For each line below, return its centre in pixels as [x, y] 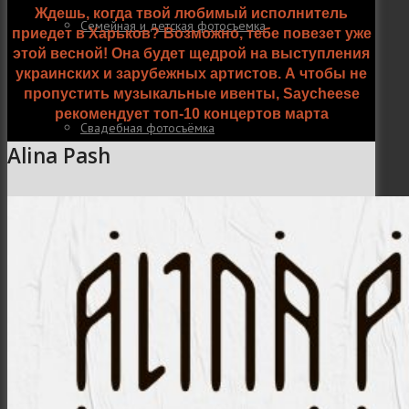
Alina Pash [59, 156]
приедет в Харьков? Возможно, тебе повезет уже [191, 34]
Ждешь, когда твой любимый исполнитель [192, 14]
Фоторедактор [122, 230]
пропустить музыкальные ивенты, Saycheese [191, 94]
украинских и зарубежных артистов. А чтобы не [192, 74]
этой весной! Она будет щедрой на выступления [192, 54]
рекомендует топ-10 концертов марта [191, 114]
